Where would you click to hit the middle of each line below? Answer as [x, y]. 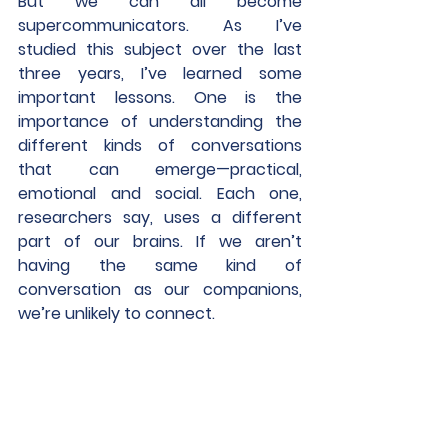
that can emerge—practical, [160, 169]
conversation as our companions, [160, 289]
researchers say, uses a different [160, 217]
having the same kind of [160, 265]
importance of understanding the [160, 121]
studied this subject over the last [160, 49]
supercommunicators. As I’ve [160, 25]
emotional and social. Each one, [160, 193]
